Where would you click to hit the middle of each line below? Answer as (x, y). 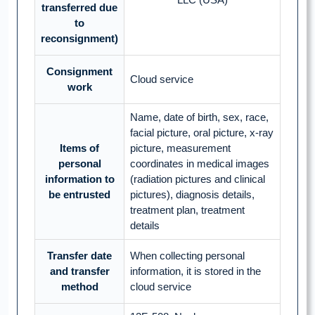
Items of (79, 148)
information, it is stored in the (195, 271)
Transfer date (79, 256)
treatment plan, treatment (187, 210)
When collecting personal (187, 256)
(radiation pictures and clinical (198, 179)
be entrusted (79, 195)
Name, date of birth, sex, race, (199, 117)
